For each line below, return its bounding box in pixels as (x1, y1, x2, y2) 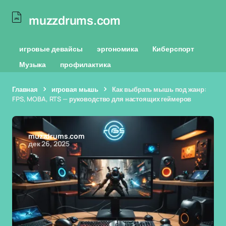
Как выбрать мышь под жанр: (111, 85, 206, 94)
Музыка (19, 60, 46, 69)
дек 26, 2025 (28, 139, 70, 148)
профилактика (60, 60, 111, 69)
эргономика (96, 44, 138, 53)
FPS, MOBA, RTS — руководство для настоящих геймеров (12, 94, 192, 103)
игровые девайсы (19, 44, 83, 53)
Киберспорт (152, 44, 195, 53)
